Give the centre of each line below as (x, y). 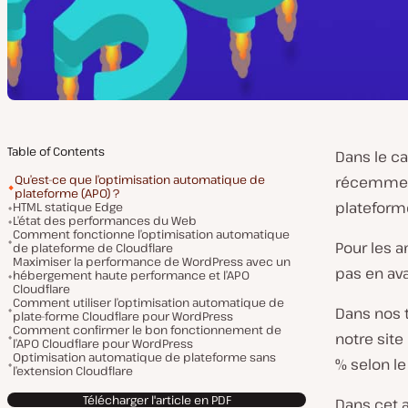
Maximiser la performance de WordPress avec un (152, 261)
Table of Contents (56, 151)
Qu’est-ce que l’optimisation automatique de (140, 179)
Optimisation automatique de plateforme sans (144, 357)
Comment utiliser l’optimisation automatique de (148, 302)
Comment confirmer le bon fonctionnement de (147, 330)
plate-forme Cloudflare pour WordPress (123, 316)
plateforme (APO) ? (67, 193)
